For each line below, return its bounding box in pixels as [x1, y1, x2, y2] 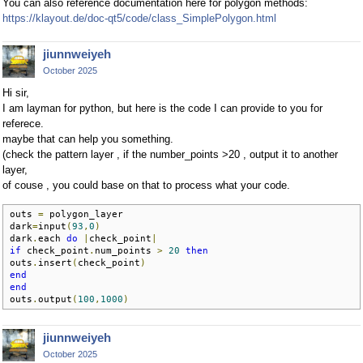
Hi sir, [2, 87, 29, 100]
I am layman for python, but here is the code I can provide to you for [2, 102, 322, 115]
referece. [2, 117, 44, 130]
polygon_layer [44, 209, 123, 220]
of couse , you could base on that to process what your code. [2, 179, 290, 192]
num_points [95, 246, 157, 256]
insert [38, 258, 72, 268]
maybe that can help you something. [2, 133, 173, 146]
